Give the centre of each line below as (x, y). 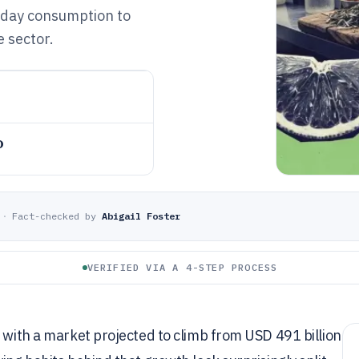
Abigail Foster (141, 216)
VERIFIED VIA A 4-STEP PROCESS (182, 267)
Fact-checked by (54, 216)
